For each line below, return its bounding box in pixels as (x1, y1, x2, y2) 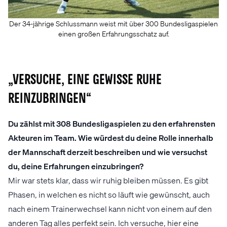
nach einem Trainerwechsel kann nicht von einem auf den (8, 203, 212, 214)
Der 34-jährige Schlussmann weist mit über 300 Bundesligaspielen (9, 18, 218, 28)
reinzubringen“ (8, 92, 91, 105)
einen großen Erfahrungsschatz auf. (58, 28, 169, 38)
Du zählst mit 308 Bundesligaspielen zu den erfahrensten (8, 118, 215, 129)
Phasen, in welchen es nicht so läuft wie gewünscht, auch (8, 188, 210, 200)
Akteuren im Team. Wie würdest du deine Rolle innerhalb (8, 132, 213, 143)
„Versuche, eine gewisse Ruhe (8, 73, 162, 87)
